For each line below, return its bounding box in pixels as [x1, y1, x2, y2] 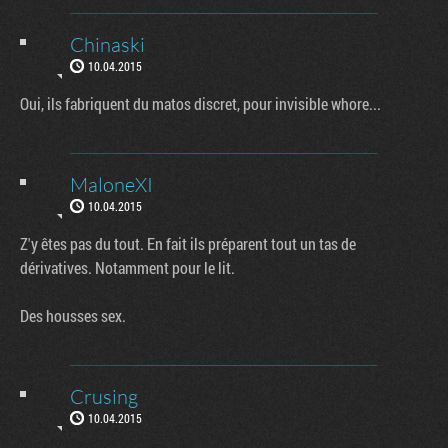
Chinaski [70, 31, 145, 57]
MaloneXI [70, 171, 153, 197]
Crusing [70, 383, 138, 409]
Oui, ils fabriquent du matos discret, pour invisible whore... [20, 92, 381, 114]
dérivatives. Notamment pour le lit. [20, 256, 235, 278]
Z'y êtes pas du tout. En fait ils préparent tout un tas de [20, 232, 356, 254]
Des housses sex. [20, 304, 126, 326]
